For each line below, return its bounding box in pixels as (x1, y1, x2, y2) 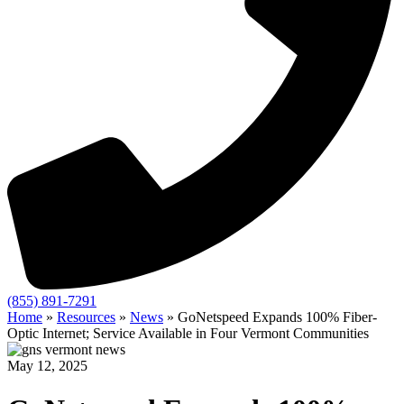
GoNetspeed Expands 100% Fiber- (178, 309, 377, 325)
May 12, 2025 (7, 358, 87, 373)
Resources (57, 309, 115, 325)
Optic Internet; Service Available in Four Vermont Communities (7, 326, 369, 341)
